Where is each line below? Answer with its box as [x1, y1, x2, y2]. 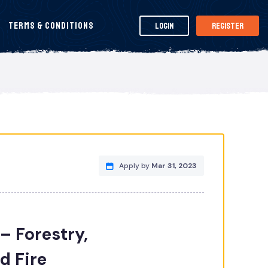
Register [212, 20, 243, 31]
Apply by [119, 161, 152, 170]
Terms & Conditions [8, 20, 95, 32]
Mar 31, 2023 [151, 161, 197, 170]
